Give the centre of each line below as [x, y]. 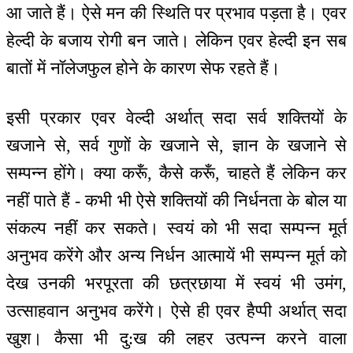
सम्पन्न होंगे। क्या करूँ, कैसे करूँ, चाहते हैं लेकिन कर [176, 173]
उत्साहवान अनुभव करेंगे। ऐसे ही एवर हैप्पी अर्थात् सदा [176, 310]
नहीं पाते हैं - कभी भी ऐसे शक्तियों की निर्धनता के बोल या [176, 200]
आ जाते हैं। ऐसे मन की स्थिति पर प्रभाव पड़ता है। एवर [176, 13]
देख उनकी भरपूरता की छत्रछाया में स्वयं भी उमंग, [176, 283]
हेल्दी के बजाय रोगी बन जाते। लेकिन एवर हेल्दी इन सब [176, 41]
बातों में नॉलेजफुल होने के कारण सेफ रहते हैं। [143, 69]
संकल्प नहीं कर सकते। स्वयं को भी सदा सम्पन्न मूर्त [176, 228]
